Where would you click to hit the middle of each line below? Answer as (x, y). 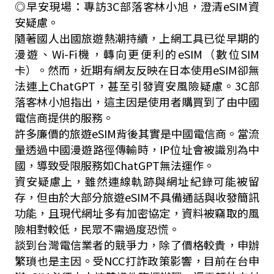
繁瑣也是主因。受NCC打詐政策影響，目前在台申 (137, 261)
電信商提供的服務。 (64, 117)
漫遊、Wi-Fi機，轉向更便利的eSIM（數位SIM (137, 54)
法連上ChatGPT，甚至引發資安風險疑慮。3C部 (137, 86)
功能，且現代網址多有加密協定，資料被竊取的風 (137, 213)
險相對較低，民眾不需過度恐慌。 (97, 229)
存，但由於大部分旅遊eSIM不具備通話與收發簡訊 (137, 197)
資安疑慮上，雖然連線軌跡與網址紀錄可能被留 (137, 181)
